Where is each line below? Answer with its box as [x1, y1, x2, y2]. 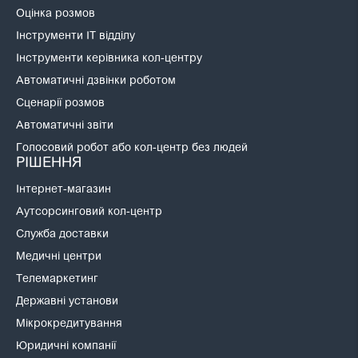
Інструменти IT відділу [16, 31, 136, 43]
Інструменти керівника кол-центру [16, 54, 203, 66]
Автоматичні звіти [16, 121, 114, 133]
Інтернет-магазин [16, 185, 112, 197]
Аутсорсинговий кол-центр [16, 207, 163, 219]
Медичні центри [16, 252, 102, 264]
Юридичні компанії [16, 341, 117, 353]
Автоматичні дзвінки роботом [16, 76, 177, 88]
